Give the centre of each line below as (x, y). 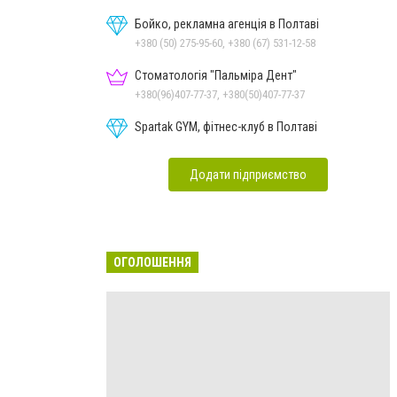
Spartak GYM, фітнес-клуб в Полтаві (226, 126)
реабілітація (167, 9)
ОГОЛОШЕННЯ (152, 262)
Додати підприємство (248, 174)
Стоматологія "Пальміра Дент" (216, 75)
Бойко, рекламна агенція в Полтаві (227, 23)
